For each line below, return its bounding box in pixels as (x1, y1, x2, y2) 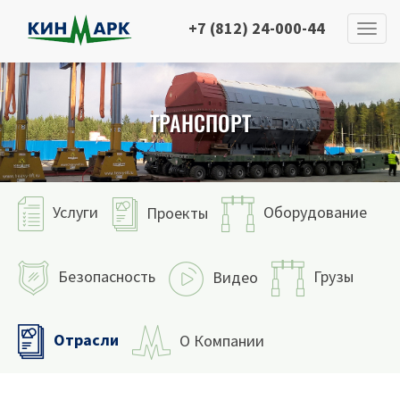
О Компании (179, 329, 264, 351)
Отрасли (54, 329, 119, 351)
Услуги (53, 202, 98, 223)
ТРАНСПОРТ (149, 106, 251, 139)
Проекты (146, 202, 208, 223)
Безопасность (58, 266, 155, 287)
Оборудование (263, 202, 367, 223)
